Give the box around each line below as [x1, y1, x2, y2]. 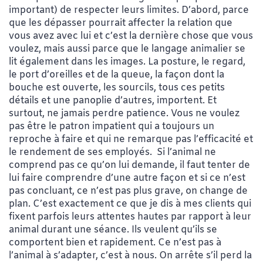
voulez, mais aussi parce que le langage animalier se [9, 42, 245, 55]
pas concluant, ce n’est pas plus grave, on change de [9, 184, 248, 197]
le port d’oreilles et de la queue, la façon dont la [9, 68, 224, 81]
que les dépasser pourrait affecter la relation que [9, 16, 232, 29]
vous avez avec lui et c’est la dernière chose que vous [9, 29, 253, 42]
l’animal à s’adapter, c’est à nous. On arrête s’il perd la [9, 249, 252, 262]
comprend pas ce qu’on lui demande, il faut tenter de [9, 159, 250, 171]
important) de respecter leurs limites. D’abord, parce [9, 4, 249, 16]
